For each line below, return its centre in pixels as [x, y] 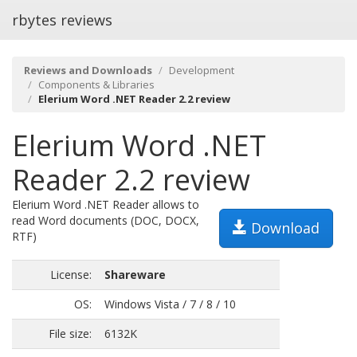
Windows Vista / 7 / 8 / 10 [170, 304]
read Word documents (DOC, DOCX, [106, 220]
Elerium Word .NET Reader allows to [106, 204]
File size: [70, 333]
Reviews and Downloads [88, 70]
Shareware [135, 275]
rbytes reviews [62, 20]
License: [71, 275]
